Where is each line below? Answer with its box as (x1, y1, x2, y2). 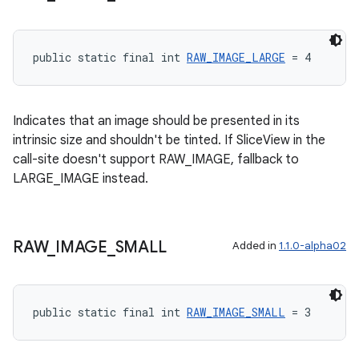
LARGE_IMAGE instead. (13, 171, 148, 187)
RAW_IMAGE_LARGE (187, 50, 285, 65)
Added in (232, 239, 279, 252)
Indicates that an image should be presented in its (13, 113, 300, 129)
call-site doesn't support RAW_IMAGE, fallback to (13, 151, 299, 167)
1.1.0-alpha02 (279, 239, 346, 252)
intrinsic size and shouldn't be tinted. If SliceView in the (13, 132, 325, 148)
